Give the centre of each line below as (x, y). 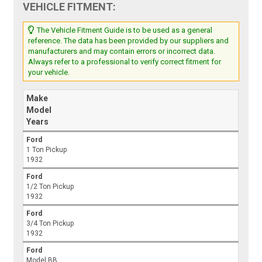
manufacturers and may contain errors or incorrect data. (122, 51)
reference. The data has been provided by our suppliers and (129, 41)
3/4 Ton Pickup (50, 224)
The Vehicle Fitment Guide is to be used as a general (124, 30)
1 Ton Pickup (47, 150)
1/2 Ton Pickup (50, 187)
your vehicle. (49, 73)
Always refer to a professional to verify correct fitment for (125, 62)
